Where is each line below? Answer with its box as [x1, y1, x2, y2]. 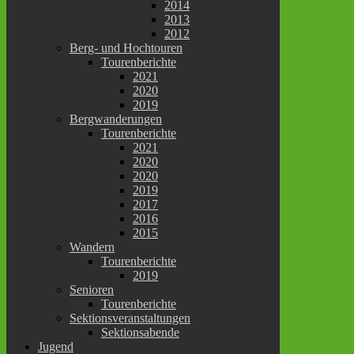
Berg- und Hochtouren [70, 40, 183, 55]
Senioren [70, 282, 114, 296]
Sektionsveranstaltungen [70, 311, 190, 325]
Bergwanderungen [70, 111, 162, 126]
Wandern [70, 239, 115, 254]
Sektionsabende [101, 325, 179, 339]
